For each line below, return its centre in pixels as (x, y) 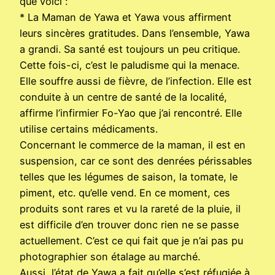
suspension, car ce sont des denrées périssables (136, 161)
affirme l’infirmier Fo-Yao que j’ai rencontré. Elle (131, 113)
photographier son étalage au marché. (110, 257)
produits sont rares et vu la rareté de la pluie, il (130, 209)
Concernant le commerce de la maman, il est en (133, 145)
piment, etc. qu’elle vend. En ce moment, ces (125, 193)
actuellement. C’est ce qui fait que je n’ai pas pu (131, 241)
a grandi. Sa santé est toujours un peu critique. (130, 49)
